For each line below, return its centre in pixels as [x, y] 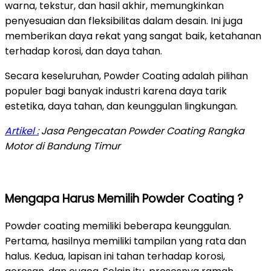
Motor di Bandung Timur [63, 146]
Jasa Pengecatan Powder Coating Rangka [142, 131]
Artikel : [22, 131]
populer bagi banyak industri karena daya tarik [116, 91]
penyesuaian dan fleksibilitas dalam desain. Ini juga [124, 21]
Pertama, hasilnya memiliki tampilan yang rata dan [126, 241]
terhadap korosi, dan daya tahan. [83, 51]
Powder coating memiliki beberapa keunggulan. [118, 226]
